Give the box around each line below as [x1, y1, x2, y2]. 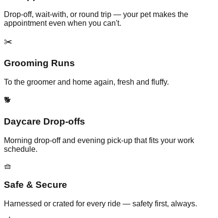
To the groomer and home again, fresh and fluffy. [4, 77, 169, 86]
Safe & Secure [4, 179, 67, 190]
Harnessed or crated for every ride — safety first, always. [4, 199, 197, 208]
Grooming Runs [4, 58, 75, 69]
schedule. [4, 145, 37, 154]
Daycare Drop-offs [4, 116, 85, 127]
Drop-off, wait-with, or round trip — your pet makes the [4, 10, 188, 19]
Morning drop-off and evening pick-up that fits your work [4, 136, 194, 145]
